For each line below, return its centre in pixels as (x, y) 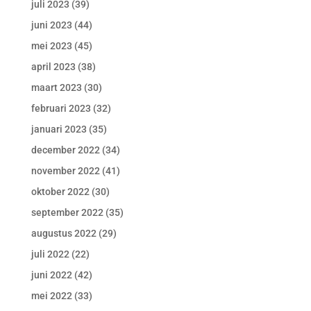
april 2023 (53, 67)
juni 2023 (51, 25)
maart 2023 (56, 87)
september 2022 (67, 212)
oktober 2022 (60, 192)
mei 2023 (51, 46)
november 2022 (65, 171)
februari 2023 (61, 108)
